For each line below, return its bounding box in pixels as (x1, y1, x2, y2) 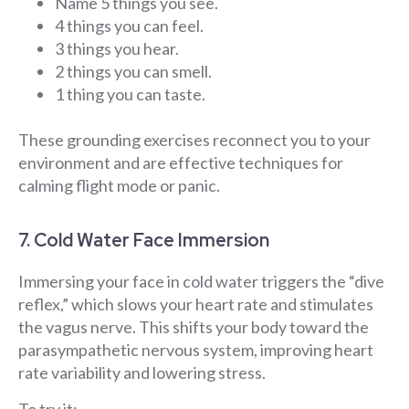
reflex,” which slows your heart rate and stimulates (18, 294, 373, 315)
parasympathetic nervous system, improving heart (18, 340, 373, 361)
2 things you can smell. (55, 61, 212, 82)
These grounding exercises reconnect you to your (18, 130, 371, 151)
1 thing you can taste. (55, 84, 205, 105)
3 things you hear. (55, 38, 179, 59)
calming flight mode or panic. (18, 175, 220, 196)
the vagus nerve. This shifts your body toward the (18, 317, 369, 338)
